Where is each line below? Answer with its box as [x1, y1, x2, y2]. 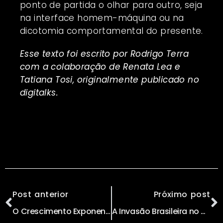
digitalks [20, 86, 56, 99]
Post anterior [12, 188, 69, 200]
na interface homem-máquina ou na [20, 11, 184, 24]
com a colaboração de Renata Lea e [20, 60, 181, 73]
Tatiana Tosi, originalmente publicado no [20, 73, 199, 86]
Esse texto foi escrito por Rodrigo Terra [20, 47, 189, 60]
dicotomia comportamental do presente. [20, 24, 203, 37]
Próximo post [153, 188, 211, 200]
